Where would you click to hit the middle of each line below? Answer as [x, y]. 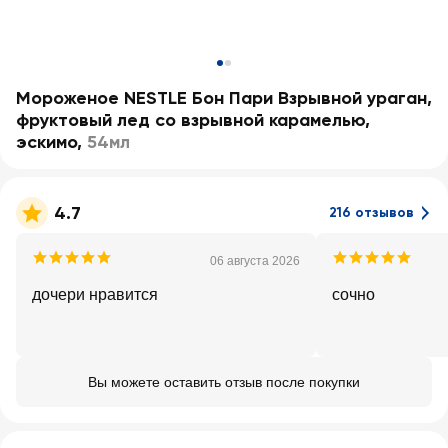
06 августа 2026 [255, 261]
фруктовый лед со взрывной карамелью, [193, 120]
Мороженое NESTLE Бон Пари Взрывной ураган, [224, 98]
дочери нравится [95, 294]
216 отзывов [371, 212]
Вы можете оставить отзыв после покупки [224, 382]
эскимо [46, 142]
